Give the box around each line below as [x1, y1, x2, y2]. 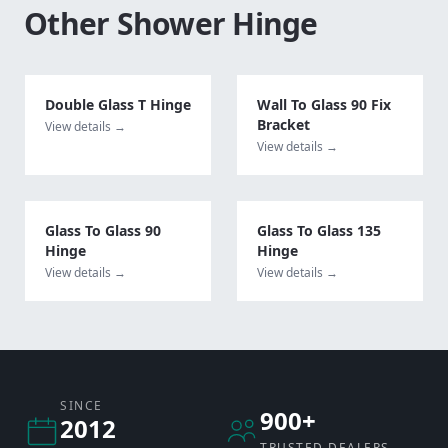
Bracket [257, 114, 310, 134]
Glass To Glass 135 [257, 220, 381, 240]
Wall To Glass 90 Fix [257, 94, 391, 114]
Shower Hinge [116, 2, 318, 44]
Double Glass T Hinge [45, 94, 191, 114]
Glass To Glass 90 [45, 220, 161, 240]
